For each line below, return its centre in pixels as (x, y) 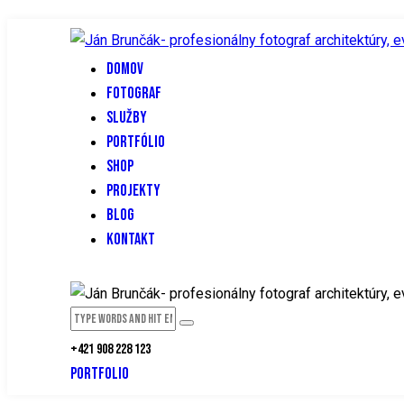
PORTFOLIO (100, 373)
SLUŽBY (127, 118)
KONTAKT (131, 240)
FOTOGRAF (134, 94)
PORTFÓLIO (136, 142)
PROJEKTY (133, 191)
